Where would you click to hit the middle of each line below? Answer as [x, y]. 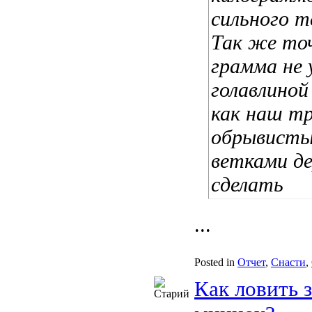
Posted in [214, 262]
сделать [247, 184]
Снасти [288, 262]
